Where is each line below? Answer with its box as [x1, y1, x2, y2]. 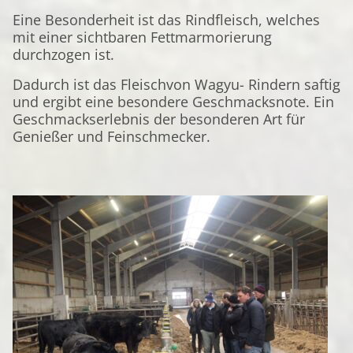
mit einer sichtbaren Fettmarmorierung [13, 28, 272, 46]
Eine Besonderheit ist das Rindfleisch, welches [13, 10, 320, 29]
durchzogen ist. [13, 45, 114, 64]
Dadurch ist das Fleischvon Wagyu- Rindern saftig [13, 75, 340, 94]
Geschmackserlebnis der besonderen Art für [13, 110, 305, 128]
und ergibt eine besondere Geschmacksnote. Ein [13, 92, 334, 111]
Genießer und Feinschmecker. [13, 127, 210, 146]
